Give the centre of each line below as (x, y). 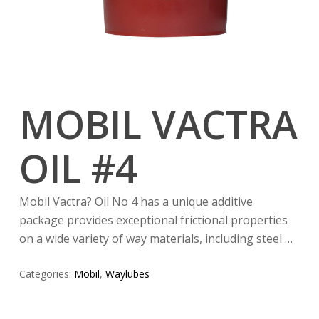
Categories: (46, 274)
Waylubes (127, 274)
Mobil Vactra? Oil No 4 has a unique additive (136, 202)
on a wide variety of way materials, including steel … (156, 239)
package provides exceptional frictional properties (153, 220)
